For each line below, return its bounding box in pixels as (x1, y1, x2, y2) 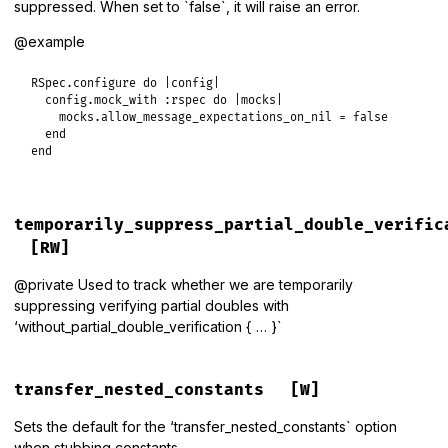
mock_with (94, 93, 158, 109)
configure (73, 76, 137, 92)
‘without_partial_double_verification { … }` (14, 317, 282, 335)
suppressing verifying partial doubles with (14, 296, 289, 314)
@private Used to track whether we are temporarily (14, 275, 353, 293)
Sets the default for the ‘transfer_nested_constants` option (14, 417, 397, 435)
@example (14, 33, 85, 51)
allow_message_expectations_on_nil (101, 110, 333, 126)
